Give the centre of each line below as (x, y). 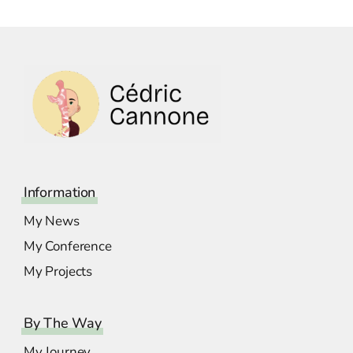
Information (60, 193)
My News (52, 221)
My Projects (58, 272)
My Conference (68, 247)
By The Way (63, 323)
